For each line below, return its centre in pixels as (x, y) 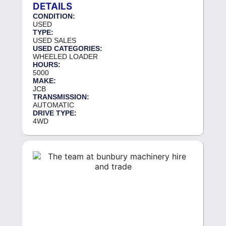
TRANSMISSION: (61, 97)
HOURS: (47, 65)
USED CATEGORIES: (68, 49)
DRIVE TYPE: (55, 113)
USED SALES (54, 41)
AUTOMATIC (53, 105)
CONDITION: (54, 16)
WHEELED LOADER (65, 57)
